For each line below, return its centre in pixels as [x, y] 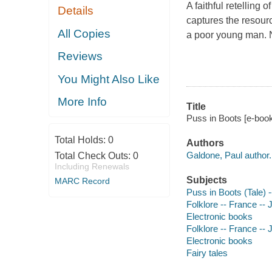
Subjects [206, 180]
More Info [83, 102]
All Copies [84, 33]
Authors [205, 143]
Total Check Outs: [93, 155]
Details [76, 11]
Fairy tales [207, 253]
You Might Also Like [109, 79]
